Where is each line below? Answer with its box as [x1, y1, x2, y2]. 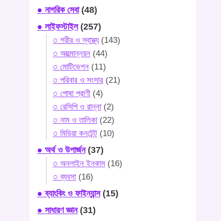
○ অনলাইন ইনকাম [53, 158, 106, 168]
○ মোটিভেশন [53, 62, 89, 72]
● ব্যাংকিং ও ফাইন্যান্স [37, 188, 101, 198]
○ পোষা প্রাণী [53, 88, 91, 98]
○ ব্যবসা [53, 172, 76, 182]
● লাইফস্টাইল [37, 21, 78, 32]
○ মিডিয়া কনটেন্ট [53, 128, 98, 138]
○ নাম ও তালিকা [53, 115, 98, 125]
